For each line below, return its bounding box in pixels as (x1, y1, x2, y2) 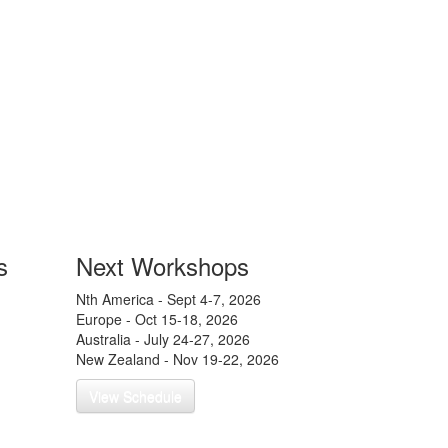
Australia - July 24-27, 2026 (76, 329, 250, 349)
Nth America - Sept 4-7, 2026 (76, 289, 261, 309)
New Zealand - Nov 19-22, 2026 (76, 349, 279, 369)
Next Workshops (76, 248, 249, 283)
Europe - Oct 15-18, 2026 (76, 309, 238, 329)
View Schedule (89, 386, 182, 406)
